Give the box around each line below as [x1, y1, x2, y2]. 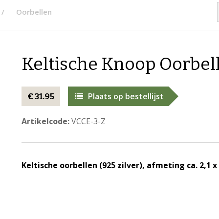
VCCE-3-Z [69, 116, 106, 127]
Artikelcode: [21, 116, 69, 127]
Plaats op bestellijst [88, 91, 164, 102]
